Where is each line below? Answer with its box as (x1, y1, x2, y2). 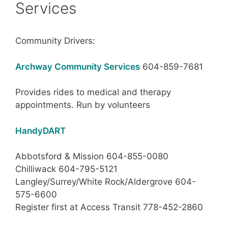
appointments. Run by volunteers (15, 100, 150, 110)
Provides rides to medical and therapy (15, 87, 171, 98)
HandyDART (15, 125, 66, 136)
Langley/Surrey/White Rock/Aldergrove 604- (15, 177, 196, 187)
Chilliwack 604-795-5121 (15, 164, 118, 175)
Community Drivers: (15, 36, 95, 46)
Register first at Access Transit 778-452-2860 (15, 202, 203, 213)
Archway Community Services (15, 61, 140, 72)
